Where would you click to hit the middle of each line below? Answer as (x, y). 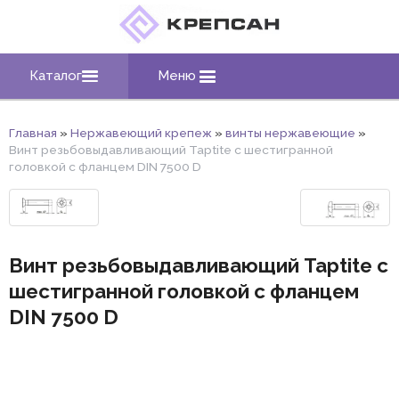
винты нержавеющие (290, 133)
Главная (33, 133)
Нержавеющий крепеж (141, 133)
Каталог (56, 76)
